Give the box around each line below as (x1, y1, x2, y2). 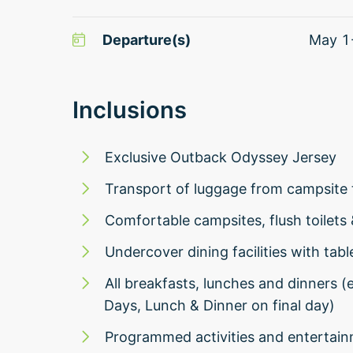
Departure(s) (102, 31, 191, 48)
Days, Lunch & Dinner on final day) (104, 296, 335, 314)
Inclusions (72, 95, 187, 124)
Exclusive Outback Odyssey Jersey (105, 148, 336, 165)
